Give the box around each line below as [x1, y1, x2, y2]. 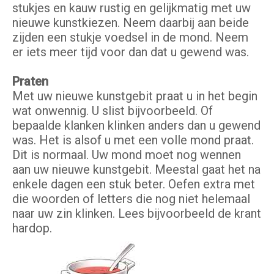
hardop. [12, 221, 52, 236]
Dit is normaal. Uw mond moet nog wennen [12, 147, 241, 163]
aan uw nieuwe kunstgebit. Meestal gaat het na [12, 162, 261, 177]
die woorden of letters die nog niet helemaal [12, 191, 250, 207]
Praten [12, 74, 48, 89]
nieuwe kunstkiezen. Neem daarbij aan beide [12, 15, 249, 31]
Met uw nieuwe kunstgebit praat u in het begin [12, 89, 257, 104]
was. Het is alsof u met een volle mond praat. [12, 133, 254, 148]
